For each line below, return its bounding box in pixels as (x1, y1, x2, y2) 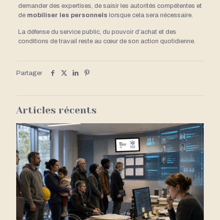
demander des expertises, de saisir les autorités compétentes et (18, 2, 202, 9)
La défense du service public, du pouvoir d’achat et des (18, 28, 176, 35)
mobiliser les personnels (27, 11, 109, 19)
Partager (16, 69, 42, 77)
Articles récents (16, 105, 97, 116)
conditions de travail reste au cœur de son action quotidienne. (18, 37, 195, 45)
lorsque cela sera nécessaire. (109, 11, 193, 19)
